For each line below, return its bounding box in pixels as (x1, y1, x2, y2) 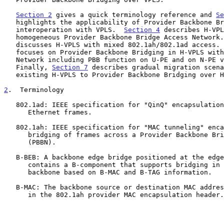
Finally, (16, 63, 52, 71)
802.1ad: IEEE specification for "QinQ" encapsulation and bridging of (4, 100, 16, 108)
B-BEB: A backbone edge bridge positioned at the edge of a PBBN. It (4, 153, 16, 161)
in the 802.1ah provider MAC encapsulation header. (4, 190, 28, 198)
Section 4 (124, 25, 160, 33)
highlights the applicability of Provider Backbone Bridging (4, 18, 16, 26)
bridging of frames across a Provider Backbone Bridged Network (4, 130, 28, 138)
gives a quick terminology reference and (52, 10, 216, 18)
